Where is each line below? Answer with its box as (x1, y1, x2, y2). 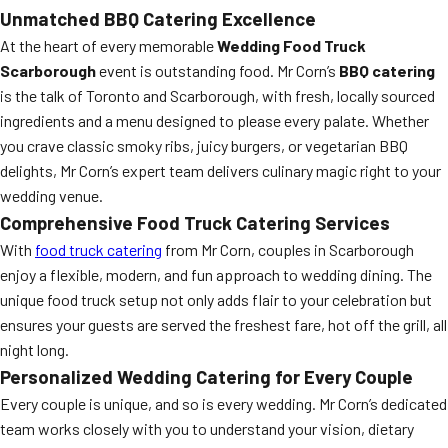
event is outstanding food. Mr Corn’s (96, 61, 339, 80)
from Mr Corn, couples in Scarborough (162, 240, 414, 259)
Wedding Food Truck (217, 36, 366, 55)
